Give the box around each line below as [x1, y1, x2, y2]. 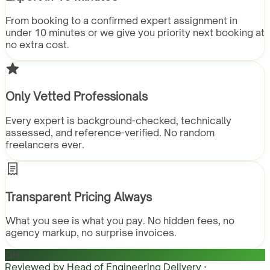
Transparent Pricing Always [5, 189, 152, 204]
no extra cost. [5, 38, 69, 51]
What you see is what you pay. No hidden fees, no [5, 215, 234, 227]
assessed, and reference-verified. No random [5, 126, 215, 139]
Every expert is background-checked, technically [5, 114, 231, 127]
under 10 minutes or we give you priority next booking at [5, 26, 265, 39]
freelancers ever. [5, 138, 84, 151]
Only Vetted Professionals [5, 89, 148, 104]
